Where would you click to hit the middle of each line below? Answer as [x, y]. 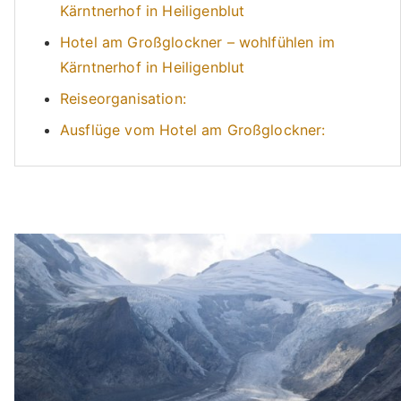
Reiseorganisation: [123, 99]
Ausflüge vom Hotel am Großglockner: [193, 130]
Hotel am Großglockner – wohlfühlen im [197, 43]
